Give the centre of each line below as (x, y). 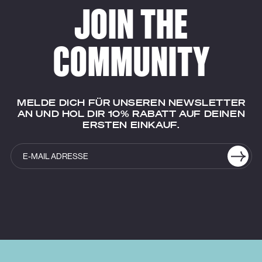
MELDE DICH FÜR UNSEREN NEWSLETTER (131, 102)
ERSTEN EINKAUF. (131, 124)
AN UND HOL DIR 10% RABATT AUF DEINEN (131, 113)
